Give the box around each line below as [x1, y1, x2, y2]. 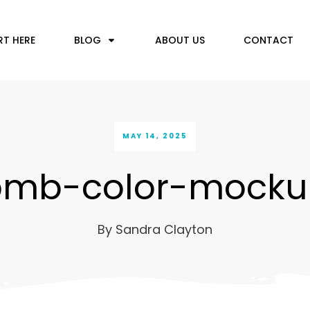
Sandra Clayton [116, 221, 212, 238]
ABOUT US [154, 33, 205, 47]
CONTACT [243, 33, 293, 47]
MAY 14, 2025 [122, 131, 188, 141]
